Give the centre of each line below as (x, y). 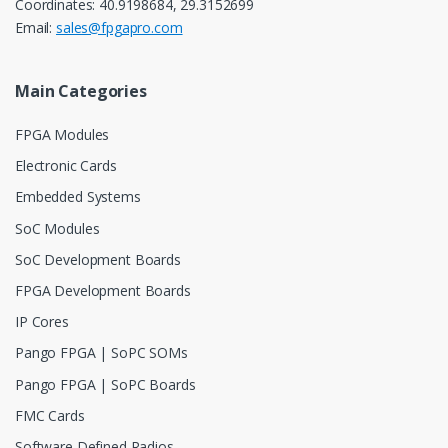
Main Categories (81, 90)
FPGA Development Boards (103, 291)
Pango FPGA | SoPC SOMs (101, 353)
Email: (35, 27)
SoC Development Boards (98, 259)
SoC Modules (57, 228)
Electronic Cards (66, 166)
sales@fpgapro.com (119, 27)
